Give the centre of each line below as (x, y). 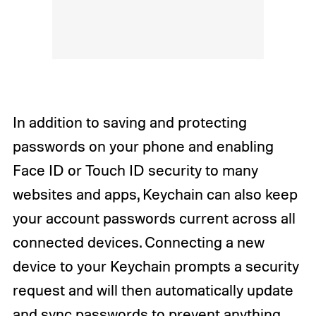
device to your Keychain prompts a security (156, 266)
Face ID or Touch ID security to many (135, 170)
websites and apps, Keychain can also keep (155, 194)
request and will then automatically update (153, 290)
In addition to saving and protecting (129, 122)
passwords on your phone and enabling (143, 146)
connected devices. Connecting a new (138, 242)
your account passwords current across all (154, 218)
